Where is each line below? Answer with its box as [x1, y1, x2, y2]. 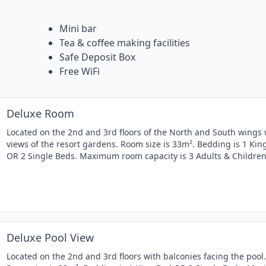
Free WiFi [59, 65, 100, 78]
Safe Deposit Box [59, 50, 135, 64]
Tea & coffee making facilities [59, 36, 190, 50]
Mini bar [59, 22, 97, 36]
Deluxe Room [7, 106, 74, 121]
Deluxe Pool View [7, 230, 94, 245]
